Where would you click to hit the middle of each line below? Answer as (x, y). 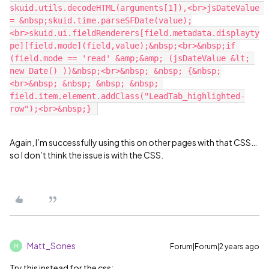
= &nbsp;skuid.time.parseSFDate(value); (101, 20)
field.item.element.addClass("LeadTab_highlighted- (127, 96)
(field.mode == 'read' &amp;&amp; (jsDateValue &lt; (130, 58)
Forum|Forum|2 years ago (215, 246)
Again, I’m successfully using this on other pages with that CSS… (133, 142)
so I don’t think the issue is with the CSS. (88, 155)
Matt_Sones (51, 246)
